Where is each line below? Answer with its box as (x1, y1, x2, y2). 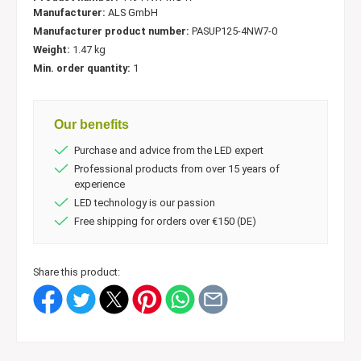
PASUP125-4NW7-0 (192, 25, 277, 38)
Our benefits (54, 118, 129, 132)
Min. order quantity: (33, 62, 133, 75)
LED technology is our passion (74, 196, 215, 209)
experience (74, 177, 125, 190)
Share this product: (33, 266, 120, 279)
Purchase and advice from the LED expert (74, 143, 263, 156)
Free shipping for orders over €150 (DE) (74, 214, 256, 227)
